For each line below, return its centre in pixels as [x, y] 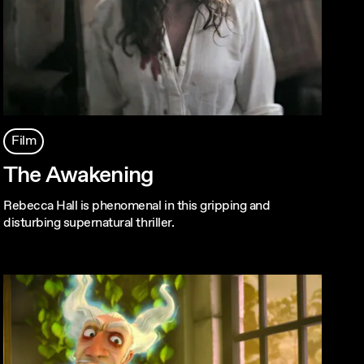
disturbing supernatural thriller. [89, 223]
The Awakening [79, 175]
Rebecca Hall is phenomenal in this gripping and [137, 206]
